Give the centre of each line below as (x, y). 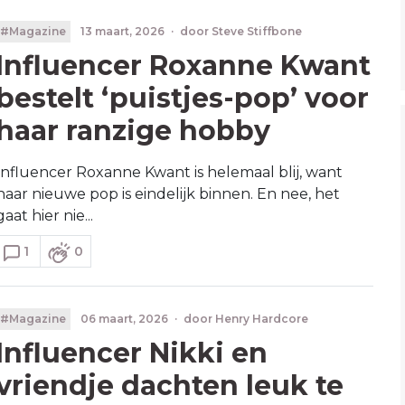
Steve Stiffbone (256, 31)
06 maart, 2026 (124, 319)
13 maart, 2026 (122, 31)
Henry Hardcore (261, 319)
